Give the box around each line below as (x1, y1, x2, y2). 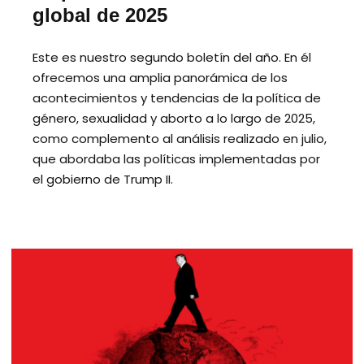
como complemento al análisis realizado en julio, (32, 130, 327, 148)
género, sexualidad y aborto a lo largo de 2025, (32, 110, 315, 128)
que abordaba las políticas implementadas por (32, 150, 320, 168)
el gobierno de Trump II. (32, 171, 176, 188)
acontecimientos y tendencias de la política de (32, 89, 321, 107)
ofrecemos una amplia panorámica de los (32, 69, 288, 87)
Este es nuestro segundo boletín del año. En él (32, 49, 311, 67)
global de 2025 (32, 4, 167, 26)
